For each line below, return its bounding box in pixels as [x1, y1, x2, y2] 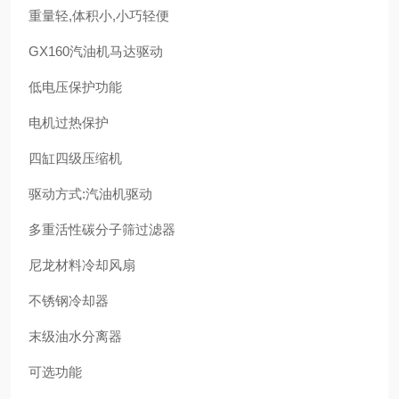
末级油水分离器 [28, 329, 122, 344]
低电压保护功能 [28, 79, 122, 94]
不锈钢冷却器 [28, 293, 109, 308]
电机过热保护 [28, 115, 109, 130]
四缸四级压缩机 [28, 151, 122, 166]
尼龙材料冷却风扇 [28, 257, 135, 273]
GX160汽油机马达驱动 [28, 44, 163, 59]
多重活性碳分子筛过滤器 [28, 222, 175, 237]
